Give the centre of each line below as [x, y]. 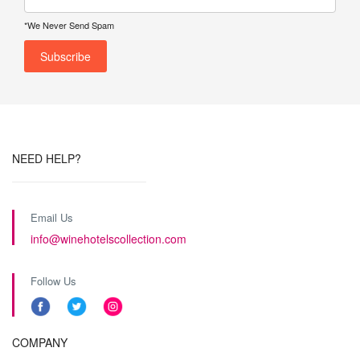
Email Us [52, 217]
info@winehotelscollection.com [108, 239]
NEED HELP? [47, 158]
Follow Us [53, 281]
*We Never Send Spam [69, 25]
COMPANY [40, 342]
